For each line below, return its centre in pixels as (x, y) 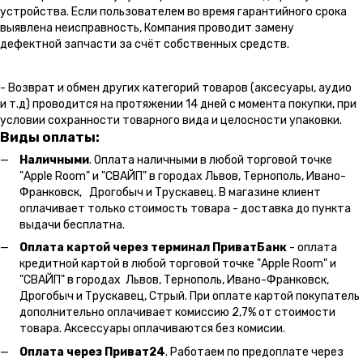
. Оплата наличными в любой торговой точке (211, 160)
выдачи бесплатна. (72, 224)
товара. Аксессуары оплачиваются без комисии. (152, 329)
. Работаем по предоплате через (254, 352)
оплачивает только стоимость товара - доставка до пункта (185, 208)
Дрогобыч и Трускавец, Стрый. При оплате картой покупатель (190, 297)
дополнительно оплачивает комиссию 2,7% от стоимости (177, 313)
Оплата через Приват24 (92, 352)
